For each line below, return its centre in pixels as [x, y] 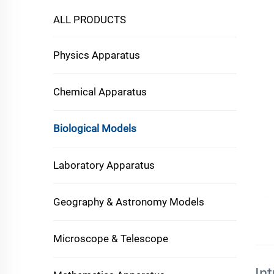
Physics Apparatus [97, 55]
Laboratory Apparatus [104, 165]
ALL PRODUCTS [90, 20]
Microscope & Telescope [111, 239]
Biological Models [95, 128]
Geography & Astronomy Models [129, 202]
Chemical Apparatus [100, 92]
